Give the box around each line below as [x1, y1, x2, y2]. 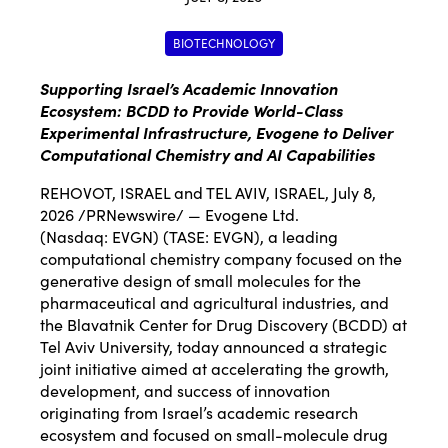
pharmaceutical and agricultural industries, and [40, 291, 389, 314]
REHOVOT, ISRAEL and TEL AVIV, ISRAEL [40, 181, 325, 204]
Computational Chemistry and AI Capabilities [40, 143, 375, 166]
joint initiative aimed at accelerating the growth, [40, 357, 389, 380]
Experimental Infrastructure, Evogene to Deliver [40, 121, 394, 144]
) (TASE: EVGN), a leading [153, 225, 338, 248]
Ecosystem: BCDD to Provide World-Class [40, 99, 343, 122]
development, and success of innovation [40, 379, 330, 402]
